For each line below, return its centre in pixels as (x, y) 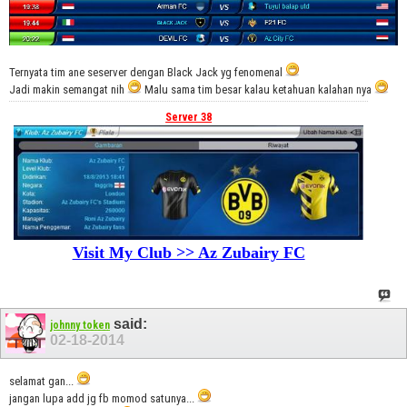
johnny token (80, 326)
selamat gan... (43, 382)
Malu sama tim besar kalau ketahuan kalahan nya (258, 90)
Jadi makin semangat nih (68, 90)
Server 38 (189, 118)
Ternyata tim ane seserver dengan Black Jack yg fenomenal (147, 73)
